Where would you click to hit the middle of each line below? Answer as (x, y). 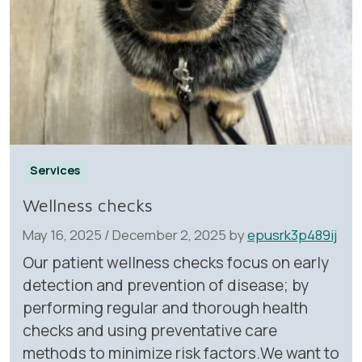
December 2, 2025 (169, 235)
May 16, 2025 (62, 235)
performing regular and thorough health (165, 308)
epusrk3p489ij (292, 235)
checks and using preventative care (150, 331)
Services (55, 170)
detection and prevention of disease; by (166, 286)
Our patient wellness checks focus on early (176, 263)
